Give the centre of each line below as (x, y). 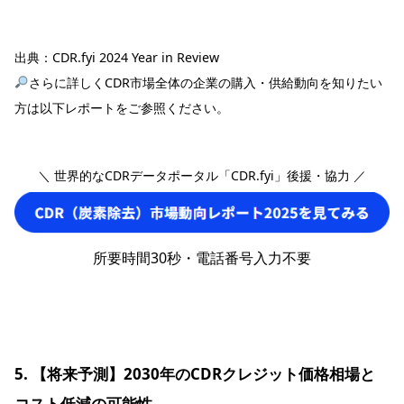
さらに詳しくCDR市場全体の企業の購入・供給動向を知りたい (206, 82)
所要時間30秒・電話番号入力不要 (202, 257)
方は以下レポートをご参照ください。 (122, 107)
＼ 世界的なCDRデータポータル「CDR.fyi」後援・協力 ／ (202, 175)
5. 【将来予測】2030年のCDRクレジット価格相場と (195, 373)
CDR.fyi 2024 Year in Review (136, 57)
